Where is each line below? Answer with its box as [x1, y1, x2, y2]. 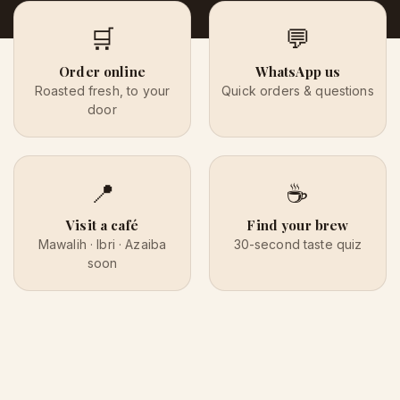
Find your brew [246, 215, 349, 234]
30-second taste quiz [233, 236, 362, 252]
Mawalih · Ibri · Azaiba [37, 236, 167, 252]
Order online [59, 62, 146, 80]
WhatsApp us [254, 62, 341, 80]
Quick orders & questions [221, 82, 374, 98]
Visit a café [66, 215, 138, 234]
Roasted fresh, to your [34, 82, 171, 98]
